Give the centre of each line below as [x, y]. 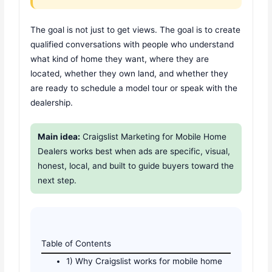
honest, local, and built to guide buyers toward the [136, 166]
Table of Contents [76, 244]
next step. [57, 181]
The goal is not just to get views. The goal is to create [136, 30]
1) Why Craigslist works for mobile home [144, 261]
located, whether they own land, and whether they [130, 74]
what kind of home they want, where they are [120, 59]
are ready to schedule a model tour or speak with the [134, 88]
